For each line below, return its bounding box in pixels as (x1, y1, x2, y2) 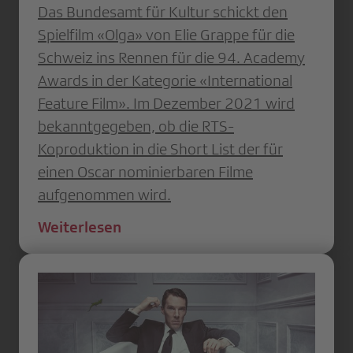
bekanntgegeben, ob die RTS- (38, 117, 234, 135)
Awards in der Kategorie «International (38, 71, 292, 89)
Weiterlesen (38, 217, 121, 236)
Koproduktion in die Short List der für (38, 139, 283, 158)
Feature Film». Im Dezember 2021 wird (38, 94, 295, 112)
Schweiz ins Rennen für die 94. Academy (38, 48, 305, 66)
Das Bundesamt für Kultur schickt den (38, 2, 288, 20)
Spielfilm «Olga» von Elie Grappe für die (38, 25, 295, 43)
